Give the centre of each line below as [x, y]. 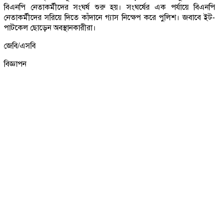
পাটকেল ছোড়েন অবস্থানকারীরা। [50, 28]
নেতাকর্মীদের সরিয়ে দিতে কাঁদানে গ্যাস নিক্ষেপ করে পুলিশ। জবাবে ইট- [109, 17]
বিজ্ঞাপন [15, 64]
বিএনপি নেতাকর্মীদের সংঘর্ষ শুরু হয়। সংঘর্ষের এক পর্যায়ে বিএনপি [109, 7]
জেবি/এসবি [20, 46]
